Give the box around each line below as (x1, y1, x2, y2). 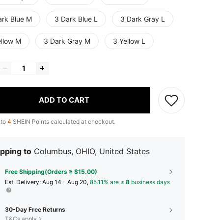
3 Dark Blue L (55, 14, 98, 23)
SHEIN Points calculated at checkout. (11, 117, 115, 125)
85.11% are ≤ (90, 178, 126, 186)
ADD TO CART (39, 95, 89, 105)
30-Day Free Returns (5, 205, 65, 213)
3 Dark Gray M (44, 36, 90, 45)
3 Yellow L (113, 36, 145, 45)
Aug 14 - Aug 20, (42, 178, 90, 186)
